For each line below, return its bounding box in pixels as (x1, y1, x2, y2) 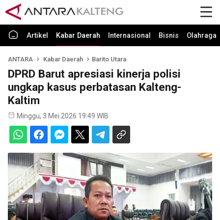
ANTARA (8, 55, 33, 63)
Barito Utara (91, 55, 126, 63)
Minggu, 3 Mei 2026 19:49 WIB (17, 112, 109, 120)
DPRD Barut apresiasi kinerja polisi (8, 67, 181, 80)
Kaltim (8, 94, 40, 107)
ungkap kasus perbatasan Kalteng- (8, 81, 181, 93)
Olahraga (187, 31, 217, 40)
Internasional (108, 31, 151, 40)
